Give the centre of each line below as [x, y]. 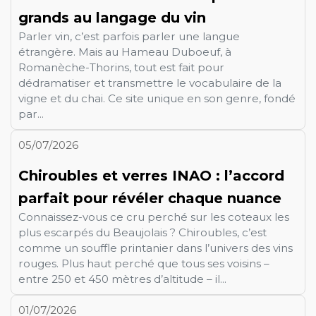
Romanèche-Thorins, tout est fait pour [121, 67]
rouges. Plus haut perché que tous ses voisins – [144, 263]
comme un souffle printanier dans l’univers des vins [156, 248]
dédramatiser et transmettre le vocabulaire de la [150, 83]
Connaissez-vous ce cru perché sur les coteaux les [154, 217]
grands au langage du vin [112, 17]
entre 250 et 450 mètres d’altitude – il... [122, 279]
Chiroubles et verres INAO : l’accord [151, 175]
